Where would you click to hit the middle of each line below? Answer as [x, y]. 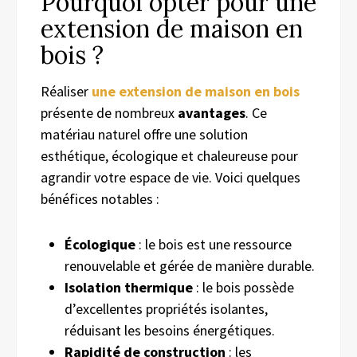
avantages [212, 112]
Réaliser [66, 91]
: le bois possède [243, 287]
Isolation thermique [129, 287]
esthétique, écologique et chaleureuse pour [169, 155]
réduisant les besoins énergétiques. [170, 330]
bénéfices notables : [100, 198]
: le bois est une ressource [214, 244]
